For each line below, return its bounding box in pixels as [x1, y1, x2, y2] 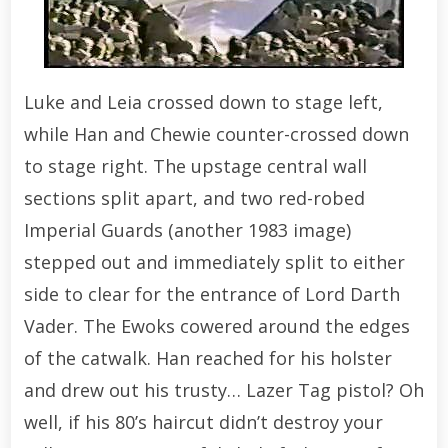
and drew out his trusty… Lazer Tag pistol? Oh [23, 377, 424, 402]
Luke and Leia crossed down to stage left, [23, 89, 383, 114]
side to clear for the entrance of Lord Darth [23, 281, 400, 306]
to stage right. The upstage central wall [23, 153, 367, 178]
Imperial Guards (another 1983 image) [23, 217, 351, 242]
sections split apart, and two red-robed [23, 185, 365, 210]
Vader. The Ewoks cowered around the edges [23, 313, 410, 338]
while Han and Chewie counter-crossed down [23, 121, 409, 146]
